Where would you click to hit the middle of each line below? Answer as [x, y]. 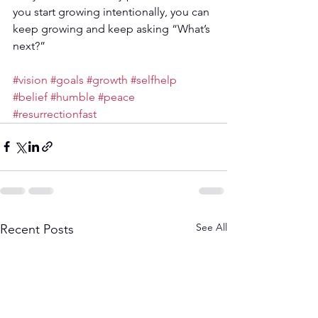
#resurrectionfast [55, 114]
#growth [107, 79]
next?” [29, 45]
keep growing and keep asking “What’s [113, 28]
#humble [73, 97]
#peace [116, 97]
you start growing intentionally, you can [113, 11]
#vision [30, 79]
